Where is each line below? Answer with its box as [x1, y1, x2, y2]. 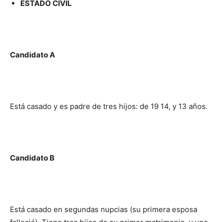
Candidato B [10, 153, 55, 163]
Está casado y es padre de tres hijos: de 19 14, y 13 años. [10, 101, 208, 111]
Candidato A [10, 50, 55, 59]
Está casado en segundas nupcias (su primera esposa [10, 204, 197, 214]
